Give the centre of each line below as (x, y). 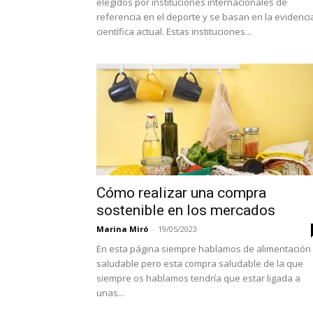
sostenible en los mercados (186, 211)
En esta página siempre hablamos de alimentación (204, 249)
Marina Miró (122, 229)
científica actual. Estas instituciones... (174, 32)
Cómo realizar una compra (181, 193)
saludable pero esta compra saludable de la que (200, 264)
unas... (110, 293)
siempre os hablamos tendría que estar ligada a (198, 278)
